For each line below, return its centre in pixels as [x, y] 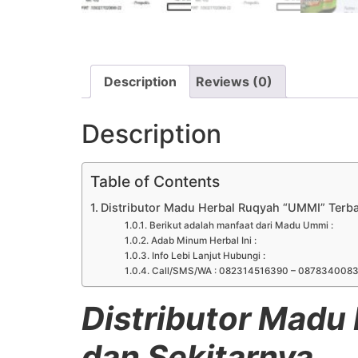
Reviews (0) [234, 81]
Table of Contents [155, 181]
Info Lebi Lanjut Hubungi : [208, 255]
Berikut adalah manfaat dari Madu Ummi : [241, 225]
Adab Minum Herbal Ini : [203, 240]
